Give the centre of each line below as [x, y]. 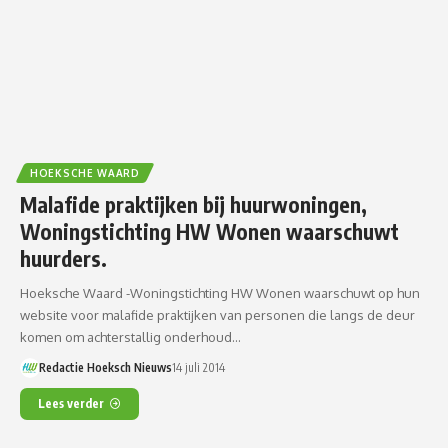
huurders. [63, 258]
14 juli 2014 [198, 367]
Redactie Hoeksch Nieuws [105, 367]
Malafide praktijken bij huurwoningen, [193, 204]
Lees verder [71, 403]
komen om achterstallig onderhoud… [130, 336]
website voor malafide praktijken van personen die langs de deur [217, 314]
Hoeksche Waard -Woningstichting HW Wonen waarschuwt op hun [220, 292]
